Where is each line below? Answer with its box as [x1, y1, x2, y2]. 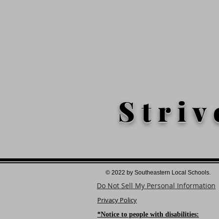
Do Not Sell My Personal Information [97, 181, 216, 190]
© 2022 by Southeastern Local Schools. [106, 169, 212, 176]
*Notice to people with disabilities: [97, 211, 199, 218]
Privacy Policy [97, 196, 137, 204]
